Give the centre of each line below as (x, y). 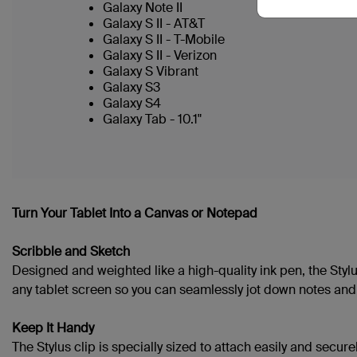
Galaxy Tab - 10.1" (152, 119)
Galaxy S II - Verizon (160, 55)
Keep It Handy (53, 328)
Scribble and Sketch (71, 251)
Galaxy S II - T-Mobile (164, 39)
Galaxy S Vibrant (151, 71)
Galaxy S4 (132, 103)
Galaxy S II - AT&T (154, 24)
